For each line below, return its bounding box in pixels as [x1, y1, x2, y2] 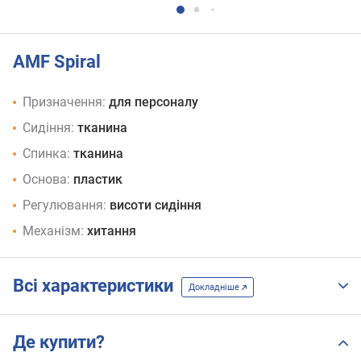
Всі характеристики [13, 276, 181, 297]
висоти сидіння [110, 197, 201, 214]
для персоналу [109, 94, 198, 110]
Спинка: [23, 146, 70, 162]
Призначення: [23, 94, 106, 110]
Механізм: [23, 223, 84, 239]
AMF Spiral [13, 51, 101, 72]
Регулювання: [23, 197, 106, 214]
